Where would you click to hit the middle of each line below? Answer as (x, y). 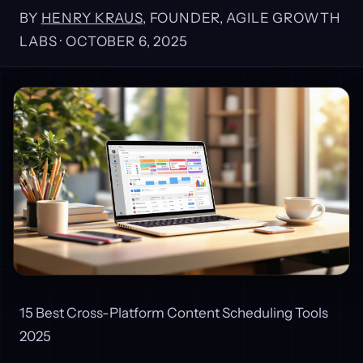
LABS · (43, 41)
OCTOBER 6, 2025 (126, 41)
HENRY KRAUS (92, 18)
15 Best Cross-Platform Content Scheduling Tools (174, 313)
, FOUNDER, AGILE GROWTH (241, 18)
